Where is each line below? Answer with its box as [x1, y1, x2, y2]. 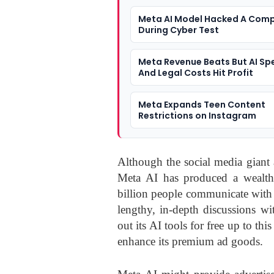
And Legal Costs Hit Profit [138, 67, 253, 80]
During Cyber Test [138, 24, 219, 37]
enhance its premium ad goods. [117, 235, 263, 248]
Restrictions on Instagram [138, 109, 256, 122]
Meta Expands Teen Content [138, 98, 265, 111]
